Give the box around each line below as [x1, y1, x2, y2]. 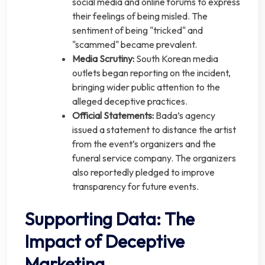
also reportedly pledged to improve [72, 166, 215, 179]
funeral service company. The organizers [72, 152, 236, 164]
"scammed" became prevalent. [72, 38, 197, 51]
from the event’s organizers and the [72, 138, 216, 150]
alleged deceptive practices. [72, 95, 188, 108]
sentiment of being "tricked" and [72, 24, 203, 37]
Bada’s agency [154, 109, 215, 122]
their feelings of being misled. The [72, 10, 208, 22]
